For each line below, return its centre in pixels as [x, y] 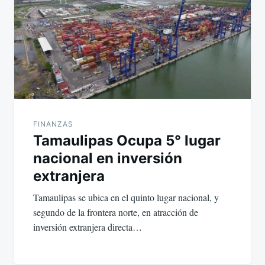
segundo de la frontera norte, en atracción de [116, 212]
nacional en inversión [108, 158]
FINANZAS [53, 124]
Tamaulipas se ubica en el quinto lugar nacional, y [126, 197]
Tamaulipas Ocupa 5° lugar [127, 140]
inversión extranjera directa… [88, 227]
